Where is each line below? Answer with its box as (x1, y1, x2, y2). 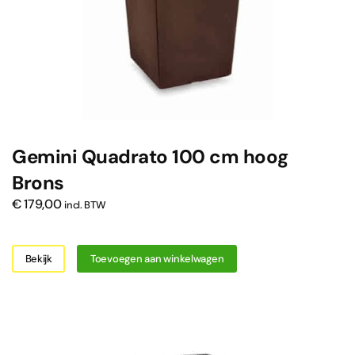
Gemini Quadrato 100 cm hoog (12, 144, 288, 170)
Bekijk (25, 251, 52, 265)
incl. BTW (64, 198, 106, 212)
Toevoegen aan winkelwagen (90, 251, 224, 265)
